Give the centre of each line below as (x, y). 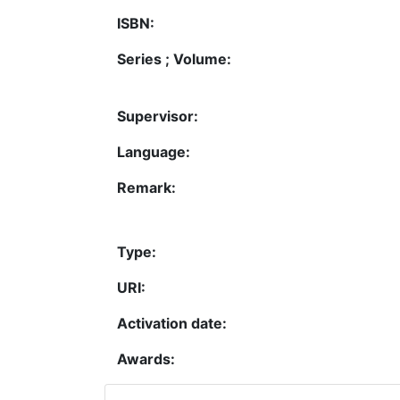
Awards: (146, 358)
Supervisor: (158, 116)
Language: (154, 151)
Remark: (146, 187)
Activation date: (172, 323)
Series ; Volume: (174, 58)
